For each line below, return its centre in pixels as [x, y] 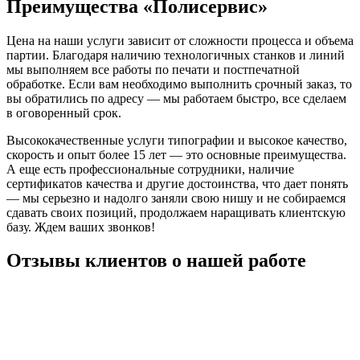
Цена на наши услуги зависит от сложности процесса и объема [180, 40]
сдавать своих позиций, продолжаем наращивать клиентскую [176, 212]
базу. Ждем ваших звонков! [81, 227]
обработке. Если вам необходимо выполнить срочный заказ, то [179, 84]
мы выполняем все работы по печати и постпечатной [153, 69]
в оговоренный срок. [64, 112]
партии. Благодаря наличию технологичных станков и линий [176, 55]
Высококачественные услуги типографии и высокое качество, [177, 140]
